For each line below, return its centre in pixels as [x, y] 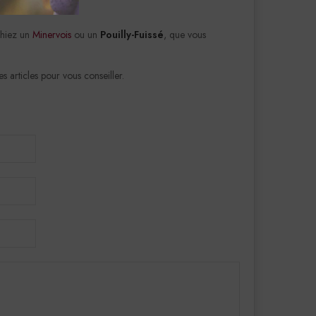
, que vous [185, 35]
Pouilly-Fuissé [132, 35]
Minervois [52, 35]
